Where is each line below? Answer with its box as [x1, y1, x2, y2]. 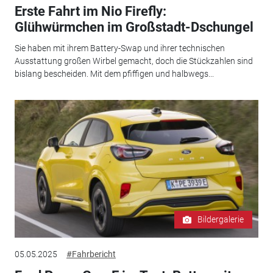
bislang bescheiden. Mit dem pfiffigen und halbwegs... [14, 68, 214, 79]
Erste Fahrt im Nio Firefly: [14, 4, 166, 19]
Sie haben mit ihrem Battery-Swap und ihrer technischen [14, 43, 225, 53]
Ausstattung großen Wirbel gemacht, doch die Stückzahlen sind [14, 55, 253, 66]
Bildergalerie [197, 214, 244, 225]
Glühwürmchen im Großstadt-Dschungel [14, 19, 253, 35]
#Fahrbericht [66, 249, 116, 260]
